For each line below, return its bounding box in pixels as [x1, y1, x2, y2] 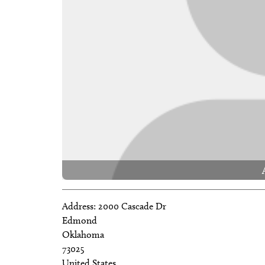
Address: [62, 200, 98, 212]
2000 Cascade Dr [98, 200, 166, 212]
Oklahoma [62, 228, 104, 240]
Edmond [62, 214, 97, 226]
